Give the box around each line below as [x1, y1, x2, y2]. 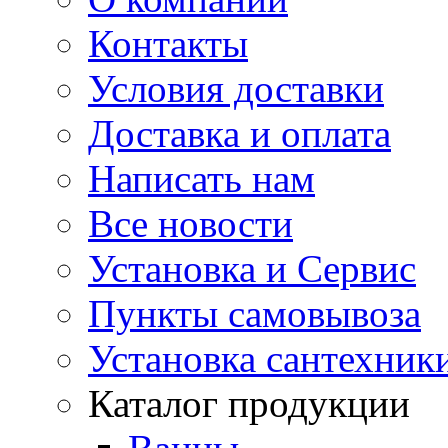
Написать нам [88, 156, 315, 200]
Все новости [88, 201, 293, 245]
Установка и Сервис [88, 246, 416, 290]
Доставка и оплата [88, 111, 391, 155]
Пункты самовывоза [88, 291, 421, 335]
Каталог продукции [88, 381, 410, 425]
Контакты [88, 21, 248, 65]
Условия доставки [88, 66, 384, 110]
